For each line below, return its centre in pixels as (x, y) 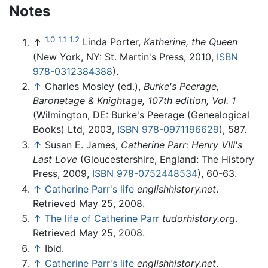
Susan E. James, (83, 144)
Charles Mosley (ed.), (94, 86)
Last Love (55, 159)
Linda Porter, (113, 42)
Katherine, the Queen (191, 42)
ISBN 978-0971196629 (168, 130)
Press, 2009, (63, 173)
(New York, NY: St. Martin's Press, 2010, (125, 57)
